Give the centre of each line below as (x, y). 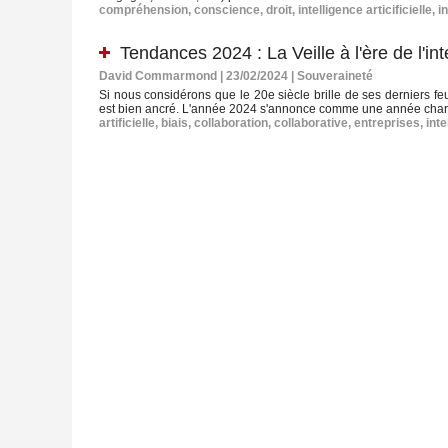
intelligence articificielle (365, 10)
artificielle (127, 123)
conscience (227, 10)
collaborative (311, 123)
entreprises (387, 123)
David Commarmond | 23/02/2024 (193, 76)
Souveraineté (335, 76)
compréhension (143, 10)
